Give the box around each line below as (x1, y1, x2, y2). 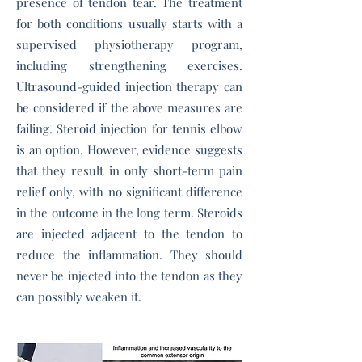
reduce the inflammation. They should (16, 246, 242, 263)
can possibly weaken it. (16, 288, 141, 305)
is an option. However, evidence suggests (16, 141, 242, 158)
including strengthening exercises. (16, 57, 242, 74)
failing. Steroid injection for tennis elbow (16, 120, 242, 137)
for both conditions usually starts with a (16, 15, 242, 32)
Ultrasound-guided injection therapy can (16, 78, 242, 95)
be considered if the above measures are (16, 99, 242, 116)
